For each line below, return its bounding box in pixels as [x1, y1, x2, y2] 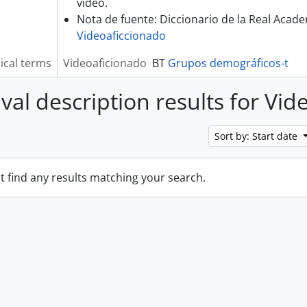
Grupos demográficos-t [167, 56, 288, 71]
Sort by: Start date [214, 130, 301, 143]
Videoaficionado [62, 56, 147, 71]
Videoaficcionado [76, 28, 166, 43]
